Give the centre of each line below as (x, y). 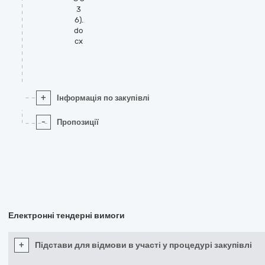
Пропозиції (78, 122)
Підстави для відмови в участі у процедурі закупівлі (143, 245)
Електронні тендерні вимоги (67, 216)
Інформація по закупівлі (103, 98)
